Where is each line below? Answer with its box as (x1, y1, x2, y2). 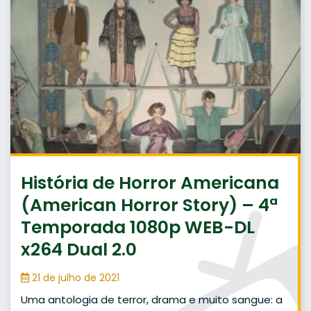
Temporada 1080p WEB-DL (21, 215, 255, 240)
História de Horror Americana (21, 171, 279, 196)
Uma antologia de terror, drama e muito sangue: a (21, 292, 283, 308)
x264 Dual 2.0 (21, 237, 137, 262)
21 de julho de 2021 (29, 271, 119, 285)
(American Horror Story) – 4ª (21, 193, 278, 218)
